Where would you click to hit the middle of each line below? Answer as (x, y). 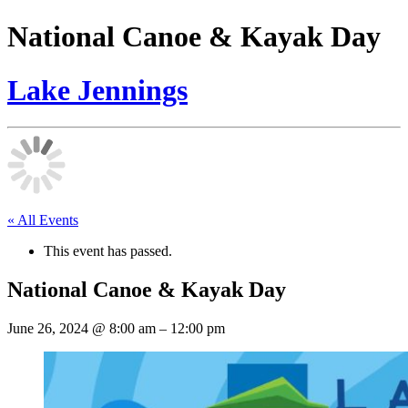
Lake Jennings (97, 90)
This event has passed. (108, 251)
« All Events (43, 220)
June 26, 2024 (50, 329)
